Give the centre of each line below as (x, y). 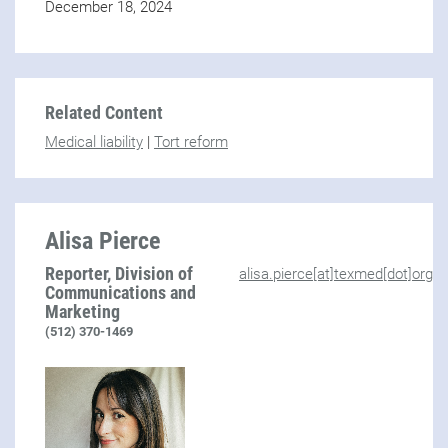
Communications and (120, 292)
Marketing (82, 311)
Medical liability (94, 141)
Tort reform (191, 141)
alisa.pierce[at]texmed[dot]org (336, 273)
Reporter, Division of (119, 273)
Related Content (104, 112)
